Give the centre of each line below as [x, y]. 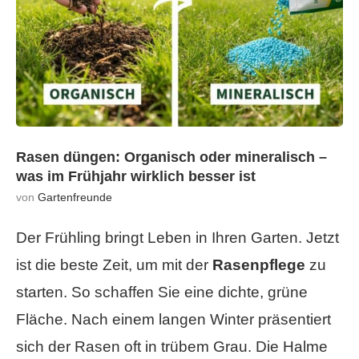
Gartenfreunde [75, 198]
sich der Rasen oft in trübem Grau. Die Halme [172, 347]
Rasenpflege [259, 265]
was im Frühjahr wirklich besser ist [136, 177]
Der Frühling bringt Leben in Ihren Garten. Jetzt [177, 238]
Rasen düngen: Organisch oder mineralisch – [171, 157]
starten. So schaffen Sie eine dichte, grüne [162, 292]
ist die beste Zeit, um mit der [114, 265]
